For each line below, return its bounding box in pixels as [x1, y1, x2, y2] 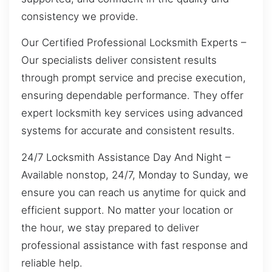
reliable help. [21, 256, 83, 269]
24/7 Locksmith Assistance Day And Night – [21, 151, 230, 163]
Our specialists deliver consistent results [21, 54, 217, 67]
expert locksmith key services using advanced [21, 107, 243, 120]
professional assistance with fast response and [21, 239, 248, 251]
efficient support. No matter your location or [21, 203, 233, 216]
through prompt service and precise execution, [21, 72, 246, 84]
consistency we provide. [21, 10, 138, 22]
